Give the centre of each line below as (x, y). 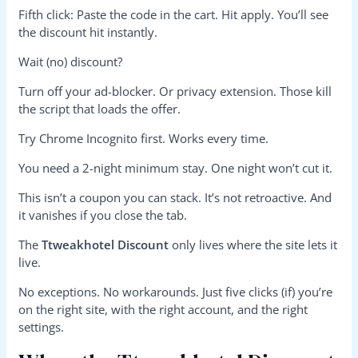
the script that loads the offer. (100, 108)
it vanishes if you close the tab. (103, 215)
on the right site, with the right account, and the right (163, 309)
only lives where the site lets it (253, 244)
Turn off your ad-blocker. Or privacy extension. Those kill (175, 91)
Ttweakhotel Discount (105, 244)
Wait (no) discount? (71, 61)
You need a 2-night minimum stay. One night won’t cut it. (176, 167)
